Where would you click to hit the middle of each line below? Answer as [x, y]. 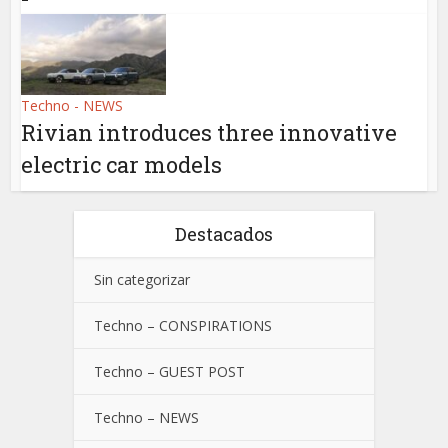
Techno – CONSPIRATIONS [183, 326]
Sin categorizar [142, 280]
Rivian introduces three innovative [209, 133]
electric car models [122, 165]
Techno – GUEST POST [169, 372]
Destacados [224, 234]
